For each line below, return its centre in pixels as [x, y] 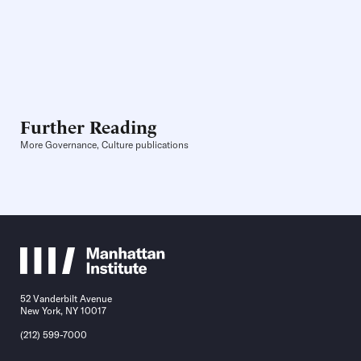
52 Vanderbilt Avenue [66, 299]
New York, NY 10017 [63, 311]
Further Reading [88, 126]
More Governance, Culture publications [104, 145]
